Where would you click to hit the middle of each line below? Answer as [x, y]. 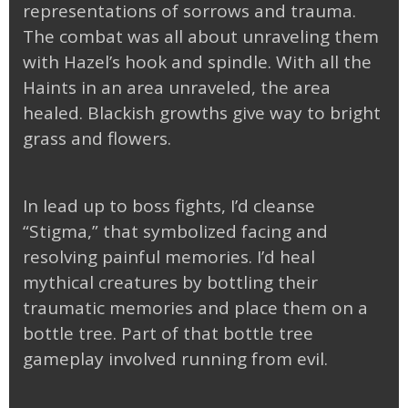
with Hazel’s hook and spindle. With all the [197, 62]
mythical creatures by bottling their [170, 282]
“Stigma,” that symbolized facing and [175, 231]
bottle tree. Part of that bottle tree [168, 333]
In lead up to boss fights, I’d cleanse [169, 205]
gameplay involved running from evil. [175, 358]
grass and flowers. [97, 139]
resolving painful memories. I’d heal [169, 256]
